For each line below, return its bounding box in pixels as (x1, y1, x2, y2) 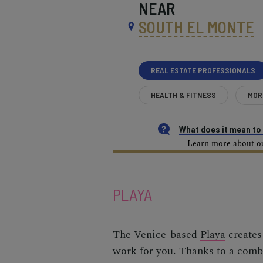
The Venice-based (113, 226, 200, 242)
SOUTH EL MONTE (139, 17, 255, 38)
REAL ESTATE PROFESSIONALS (151, 65, 256, 76)
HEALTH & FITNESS (151, 90, 217, 100)
